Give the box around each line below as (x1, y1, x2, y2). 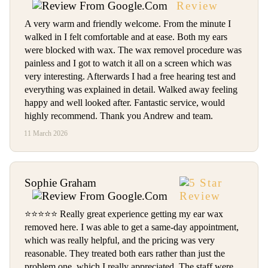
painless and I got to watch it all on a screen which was (25, 58, 232, 69)
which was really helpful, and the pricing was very (25, 235, 215, 246)
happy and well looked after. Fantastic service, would (25, 98, 225, 108)
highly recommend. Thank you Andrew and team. (25, 111, 213, 121)
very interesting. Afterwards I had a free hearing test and (25, 71, 236, 82)
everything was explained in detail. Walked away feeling (25, 84, 237, 95)
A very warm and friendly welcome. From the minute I (25, 19, 231, 29)
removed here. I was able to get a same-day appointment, (25, 222, 239, 233)
